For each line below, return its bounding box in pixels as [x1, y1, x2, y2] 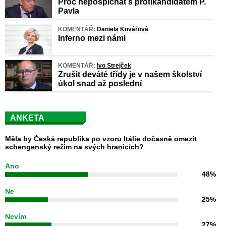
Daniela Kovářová [97, 25, 148, 33]
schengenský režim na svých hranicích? [5, 142, 144, 151]
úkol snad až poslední [58, 79, 142, 88]
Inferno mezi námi [58, 33, 126, 42]
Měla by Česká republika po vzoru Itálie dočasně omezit [5, 134, 197, 143]
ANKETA [10, 113, 44, 122]
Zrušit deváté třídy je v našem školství [58, 70, 202, 79]
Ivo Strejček [97, 62, 131, 69]
